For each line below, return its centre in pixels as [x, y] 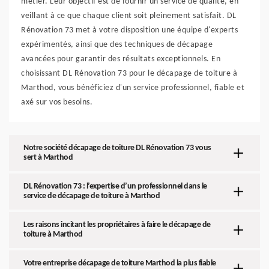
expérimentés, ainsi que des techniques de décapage [117, 45]
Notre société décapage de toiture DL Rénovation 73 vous [117, 148]
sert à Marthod [48, 158]
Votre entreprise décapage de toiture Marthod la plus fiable [120, 263]
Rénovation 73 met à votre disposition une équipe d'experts [129, 30]
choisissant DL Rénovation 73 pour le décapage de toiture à [129, 74]
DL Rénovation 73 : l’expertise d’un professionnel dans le [115, 186]
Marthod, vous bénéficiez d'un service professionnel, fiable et [133, 88]
